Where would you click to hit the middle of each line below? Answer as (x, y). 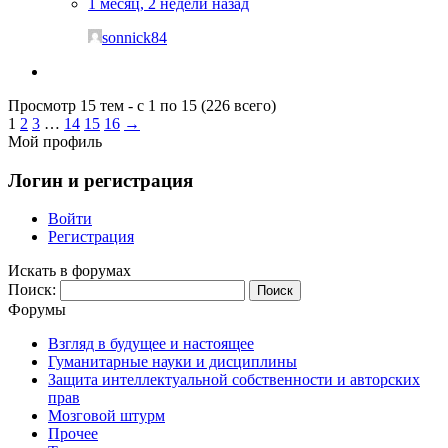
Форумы (37, 310)
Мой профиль (55, 141)
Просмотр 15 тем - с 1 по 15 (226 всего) (142, 105)
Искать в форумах (69, 271)
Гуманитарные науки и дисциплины (172, 362)
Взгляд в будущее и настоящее (151, 344)
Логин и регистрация (100, 180)
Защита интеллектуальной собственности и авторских (234, 380)
